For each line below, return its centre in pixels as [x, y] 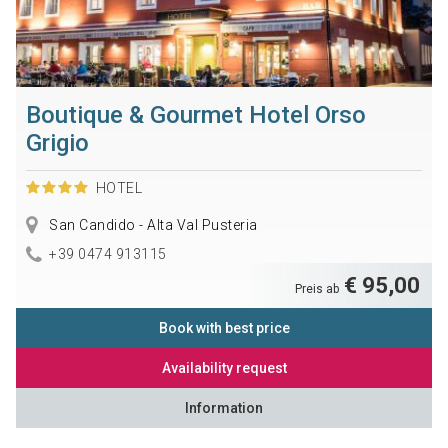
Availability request [224, 367]
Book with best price [224, 327]
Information [224, 407]
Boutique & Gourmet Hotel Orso [195, 114]
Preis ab [319, 288]
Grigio [57, 142]
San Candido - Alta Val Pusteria [151, 224]
